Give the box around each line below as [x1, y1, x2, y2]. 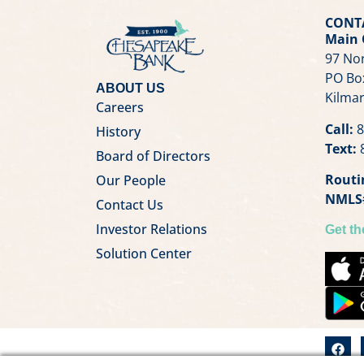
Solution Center [95, 245, 192, 263]
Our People [95, 171, 166, 190]
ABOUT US [95, 81, 165, 96]
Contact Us [95, 196, 163, 214]
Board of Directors [95, 147, 210, 166]
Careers [95, 98, 144, 117]
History [95, 123, 141, 141]
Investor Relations [95, 220, 207, 239]
